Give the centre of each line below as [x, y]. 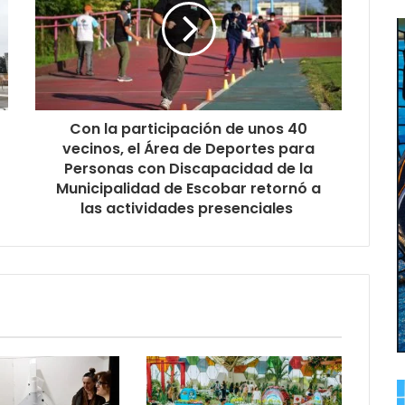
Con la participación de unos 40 [188, 128]
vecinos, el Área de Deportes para [188, 148]
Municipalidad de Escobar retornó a [188, 188]
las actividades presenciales [188, 208]
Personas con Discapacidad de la [188, 168]
